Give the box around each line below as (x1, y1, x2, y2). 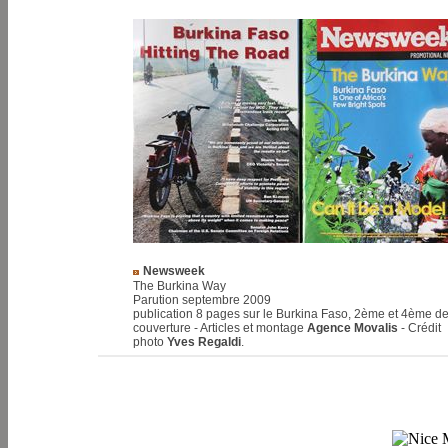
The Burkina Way (133, 279, 226, 293)
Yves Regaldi (167, 335, 241, 349)
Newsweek (143, 264, 205, 278)
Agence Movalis (307, 321, 398, 335)
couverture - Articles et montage (133, 321, 307, 335)
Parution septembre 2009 (133, 293, 271, 307)
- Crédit (398, 321, 441, 335)
